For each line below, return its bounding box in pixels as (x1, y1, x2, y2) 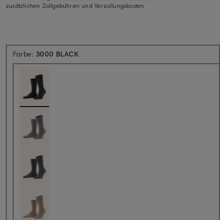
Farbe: (13, 49, 36, 58)
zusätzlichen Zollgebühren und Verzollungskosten (6, 1, 144, 9)
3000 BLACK (36, 49, 79, 58)
